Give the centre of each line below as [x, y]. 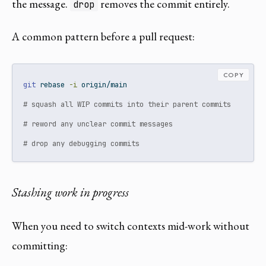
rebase [53, 84]
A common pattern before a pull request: [103, 37]
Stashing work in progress [70, 192]
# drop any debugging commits [82, 143]
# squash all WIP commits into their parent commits [127, 104]
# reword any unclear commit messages [98, 123]
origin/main [102, 84]
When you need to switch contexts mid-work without [131, 226]
